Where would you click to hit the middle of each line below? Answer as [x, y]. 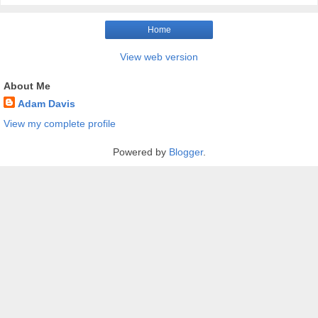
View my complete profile [60, 123]
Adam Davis [46, 104]
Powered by [141, 152]
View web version [159, 57]
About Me [27, 86]
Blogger [186, 152]
